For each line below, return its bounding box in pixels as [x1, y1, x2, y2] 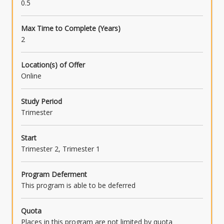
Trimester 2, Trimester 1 [21, 144, 100, 154]
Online [21, 71, 41, 81]
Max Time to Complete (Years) [21, 23, 120, 33]
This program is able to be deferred [21, 180, 135, 190]
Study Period [21, 96, 62, 106]
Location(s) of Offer [21, 60, 85, 70]
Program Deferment [21, 169, 87, 179]
